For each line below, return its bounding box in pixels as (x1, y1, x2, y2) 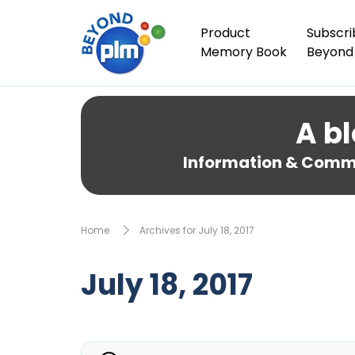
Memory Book (200, 43, 287, 61)
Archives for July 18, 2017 (139, 223, 254, 237)
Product (200, 24, 250, 42)
